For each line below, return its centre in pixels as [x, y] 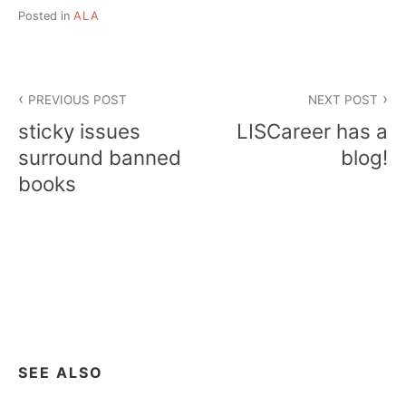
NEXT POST [343, 100]
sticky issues [79, 130]
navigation [74, 119]
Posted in [46, 15]
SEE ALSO [61, 373]
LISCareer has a [312, 130]
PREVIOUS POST [78, 100]
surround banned [100, 157]
